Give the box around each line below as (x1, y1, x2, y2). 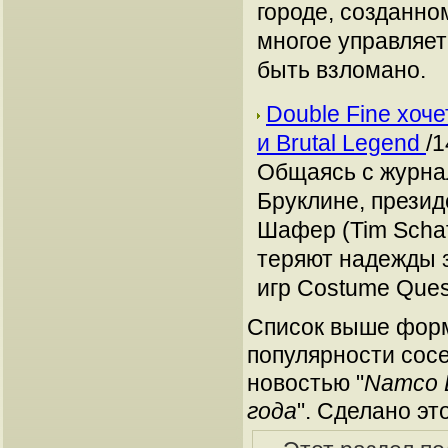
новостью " (247, 370, 364, 396)
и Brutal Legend (257, 130, 426, 156)
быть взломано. (257, 57, 426, 83)
